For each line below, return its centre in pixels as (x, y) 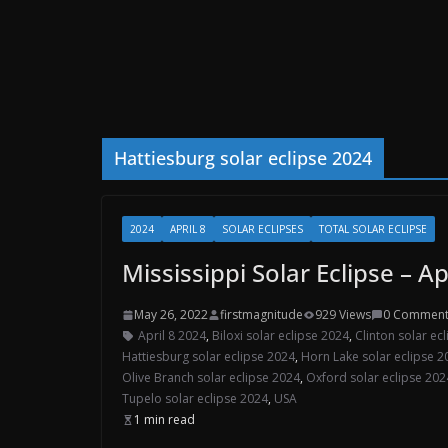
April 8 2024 (172, 335)
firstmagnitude (261, 314)
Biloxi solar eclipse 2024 (280, 335)
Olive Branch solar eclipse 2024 (211, 377)
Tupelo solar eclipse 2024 (195, 398)
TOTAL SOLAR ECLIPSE (373, 229)
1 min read (164, 419)
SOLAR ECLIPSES (262, 229)
